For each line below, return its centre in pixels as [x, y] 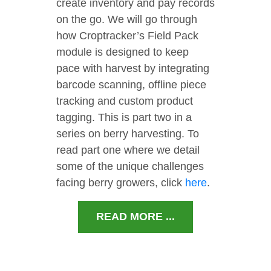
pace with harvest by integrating [133, 69]
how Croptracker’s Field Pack [127, 36]
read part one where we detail [128, 150]
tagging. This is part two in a [124, 118]
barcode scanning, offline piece [131, 85]
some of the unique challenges [130, 167]
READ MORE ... [135, 217]
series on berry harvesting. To [128, 134]
